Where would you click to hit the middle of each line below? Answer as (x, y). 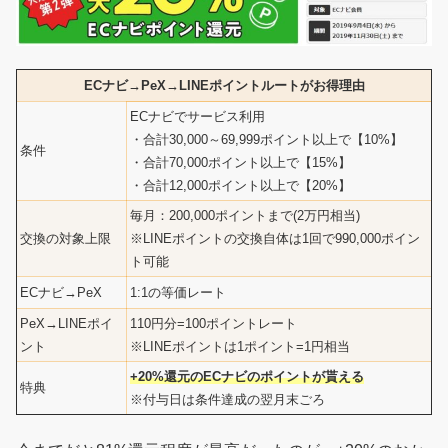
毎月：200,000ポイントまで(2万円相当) (245, 215)
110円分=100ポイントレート (213, 323)
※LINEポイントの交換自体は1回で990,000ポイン (275, 238)
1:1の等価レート (178, 292)
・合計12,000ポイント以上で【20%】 (240, 185)
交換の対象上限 (65, 238)
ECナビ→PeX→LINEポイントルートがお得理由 (224, 85)
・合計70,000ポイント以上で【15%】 (240, 162)
